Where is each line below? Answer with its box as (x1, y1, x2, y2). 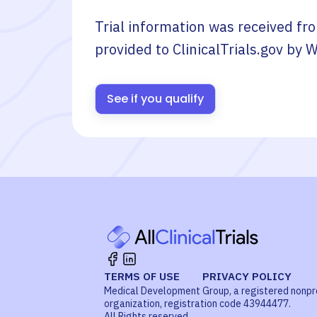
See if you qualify (107, 91, 204, 107)
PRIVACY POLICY (202, 270, 292, 283)
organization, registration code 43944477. (104, 297, 291, 310)
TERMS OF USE (104, 270, 180, 283)
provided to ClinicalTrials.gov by (95, 40, 306, 59)
